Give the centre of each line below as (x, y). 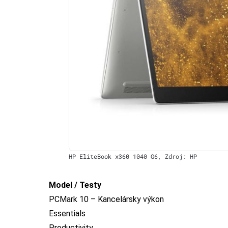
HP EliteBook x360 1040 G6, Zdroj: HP (133, 156)
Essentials (67, 214)
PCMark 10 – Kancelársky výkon (106, 199)
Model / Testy (75, 185)
